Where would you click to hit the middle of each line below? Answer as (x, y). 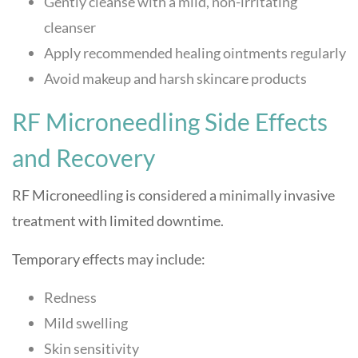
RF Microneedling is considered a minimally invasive (173, 195)
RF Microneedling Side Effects (170, 121)
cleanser (70, 27)
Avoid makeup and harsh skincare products (175, 78)
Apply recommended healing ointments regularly (195, 53)
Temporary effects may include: (109, 259)
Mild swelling (86, 323)
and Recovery (84, 157)
